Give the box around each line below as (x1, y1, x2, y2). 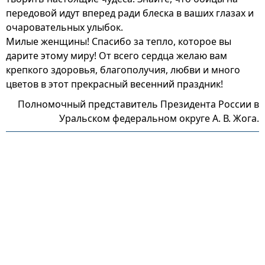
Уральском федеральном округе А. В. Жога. (59, 112, 259, 125)
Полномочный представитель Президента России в (18, 98, 259, 111)
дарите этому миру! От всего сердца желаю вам (6, 49, 227, 62)
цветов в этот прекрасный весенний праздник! (6, 77, 223, 91)
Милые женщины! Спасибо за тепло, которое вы (6, 35, 231, 48)
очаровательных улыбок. (6, 21, 123, 34)
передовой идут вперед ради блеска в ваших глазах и (6, 7, 254, 20)
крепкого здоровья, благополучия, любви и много (6, 63, 240, 76)
